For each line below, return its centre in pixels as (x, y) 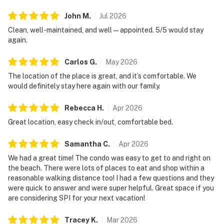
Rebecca (80, 108)
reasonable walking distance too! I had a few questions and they (111, 178)
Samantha (83, 144)
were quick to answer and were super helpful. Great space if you (111, 188)
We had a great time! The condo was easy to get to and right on (109, 158)
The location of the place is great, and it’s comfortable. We (102, 76)
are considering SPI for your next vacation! (76, 198)
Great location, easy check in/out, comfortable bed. (90, 122)
